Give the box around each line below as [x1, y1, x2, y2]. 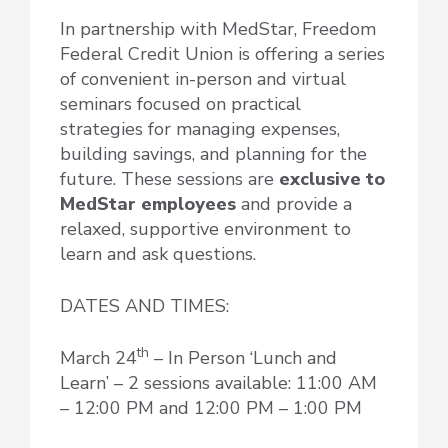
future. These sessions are [60, 166, 279, 191]
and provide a [236, 191, 352, 216]
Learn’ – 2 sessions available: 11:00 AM [60, 370, 377, 395]
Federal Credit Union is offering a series [60, 41, 385, 66]
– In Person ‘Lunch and [149, 345, 337, 370]
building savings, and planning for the [60, 141, 367, 166]
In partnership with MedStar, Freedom [60, 16, 376, 41]
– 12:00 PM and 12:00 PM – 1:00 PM [60, 395, 362, 420]
